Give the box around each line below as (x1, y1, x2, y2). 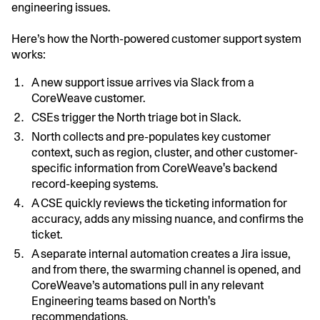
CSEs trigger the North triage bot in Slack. (31, 110, 241, 124)
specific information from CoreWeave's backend (31, 161, 277, 175)
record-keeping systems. (31, 176, 159, 191)
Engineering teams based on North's (31, 294, 216, 308)
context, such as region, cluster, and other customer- (31, 145, 298, 159)
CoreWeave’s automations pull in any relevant (31, 278, 264, 292)
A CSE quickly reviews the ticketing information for (31, 196, 287, 210)
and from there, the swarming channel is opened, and (31, 262, 301, 276)
